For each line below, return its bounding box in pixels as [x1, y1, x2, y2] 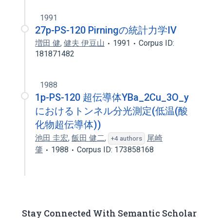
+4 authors [111, 134, 142, 142]
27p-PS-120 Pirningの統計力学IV [35, 24, 177, 36]
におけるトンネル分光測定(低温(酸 [35, 105, 188, 117]
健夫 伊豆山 [64, 38, 105, 48]
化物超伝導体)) [35, 119, 101, 130]
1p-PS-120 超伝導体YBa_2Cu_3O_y [35, 91, 189, 103]
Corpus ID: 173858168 [77, 145, 154, 154]
